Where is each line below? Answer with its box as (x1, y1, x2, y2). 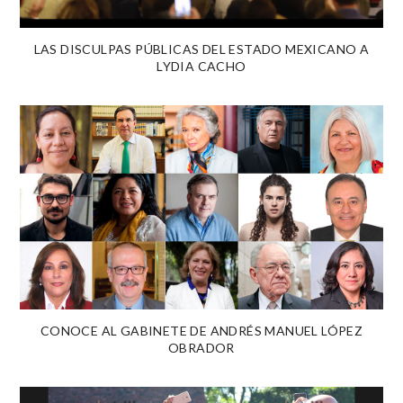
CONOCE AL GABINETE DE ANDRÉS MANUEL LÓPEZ (40, 322, 363, 338)
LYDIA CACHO (157, 58, 246, 75)
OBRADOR (168, 339, 235, 355)
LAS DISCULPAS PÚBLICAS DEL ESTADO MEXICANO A (33, 41, 370, 58)
